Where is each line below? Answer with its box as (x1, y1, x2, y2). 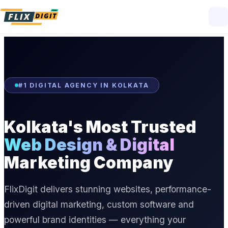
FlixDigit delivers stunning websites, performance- (4, 183, 211, 194)
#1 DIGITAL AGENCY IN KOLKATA (18, 81, 149, 89)
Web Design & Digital (4, 134, 175, 155)
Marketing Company (4, 152, 173, 173)
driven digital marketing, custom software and (4, 198, 194, 210)
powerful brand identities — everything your (4, 214, 186, 225)
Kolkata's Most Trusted (4, 117, 196, 137)
